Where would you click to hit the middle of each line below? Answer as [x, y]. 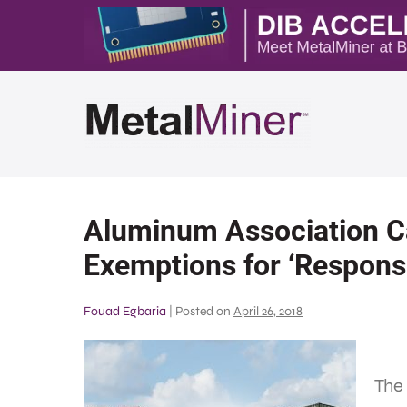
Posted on [203, 311]
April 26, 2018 [268, 311]
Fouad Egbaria [125, 311]
